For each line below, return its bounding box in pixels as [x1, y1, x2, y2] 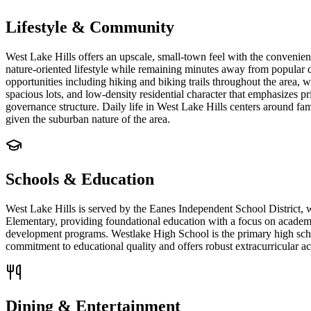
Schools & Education [6, 169, 154, 188]
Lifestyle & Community [6, 17, 174, 36]
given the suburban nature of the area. [6, 112, 170, 125]
